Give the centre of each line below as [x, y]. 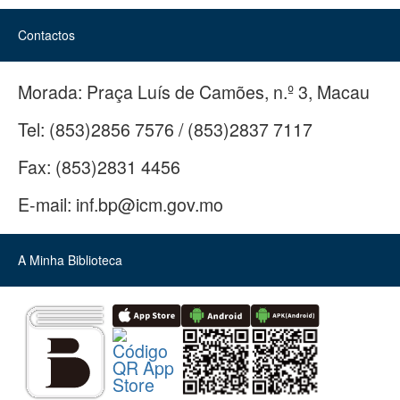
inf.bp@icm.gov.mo [150, 204]
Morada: [50, 91]
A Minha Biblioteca [70, 259]
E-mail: [45, 204]
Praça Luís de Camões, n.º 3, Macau [228, 91]
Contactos [46, 34]
